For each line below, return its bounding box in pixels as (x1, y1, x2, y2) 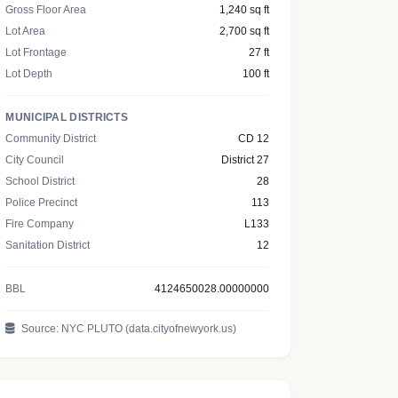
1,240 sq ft (219, 4, 269, 16)
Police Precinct (5, 196, 78, 209)
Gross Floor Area (5, 4, 87, 16)
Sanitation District (5, 239, 91, 251)
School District (5, 175, 76, 187)
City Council (5, 154, 65, 166)
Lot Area (5, 25, 46, 37)
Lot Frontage (5, 46, 68, 59)
